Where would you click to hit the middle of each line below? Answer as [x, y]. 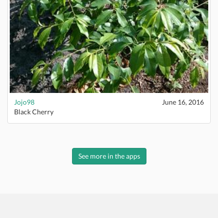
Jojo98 [24, 102]
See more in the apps [109, 156]
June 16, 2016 [183, 102]
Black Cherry [34, 112]
